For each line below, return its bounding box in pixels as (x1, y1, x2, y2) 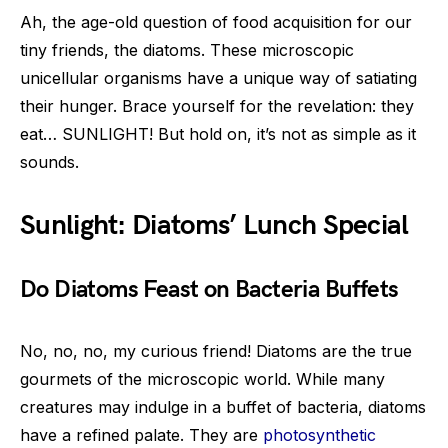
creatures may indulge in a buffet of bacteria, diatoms (20, 396, 426, 417)
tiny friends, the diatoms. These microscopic (20, 39, 354, 60)
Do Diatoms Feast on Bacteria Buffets (20, 274, 399, 304)
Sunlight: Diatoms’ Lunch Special (20, 208, 409, 242)
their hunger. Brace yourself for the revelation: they (20, 95, 414, 116)
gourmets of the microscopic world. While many (20, 368, 385, 389)
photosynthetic (263, 424, 376, 445)
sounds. (20, 151, 79, 172)
